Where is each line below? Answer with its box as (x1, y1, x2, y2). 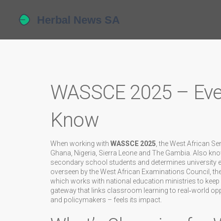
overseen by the (50, 168, 100, 176)
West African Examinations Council (100, 168, 210, 176)
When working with (50, 140, 110, 147)
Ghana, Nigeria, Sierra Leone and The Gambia (50, 149, 190, 157)
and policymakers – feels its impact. (50, 196, 162, 204)
